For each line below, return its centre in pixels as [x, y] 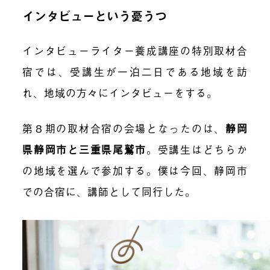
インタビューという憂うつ [95, 16]
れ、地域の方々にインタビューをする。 [120, 93]
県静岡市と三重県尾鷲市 [85, 149]
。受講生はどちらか [197, 149]
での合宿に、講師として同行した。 [109, 191]
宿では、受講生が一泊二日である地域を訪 [135, 71]
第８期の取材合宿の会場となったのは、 [124, 128]
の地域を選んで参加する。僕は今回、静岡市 [135, 170]
